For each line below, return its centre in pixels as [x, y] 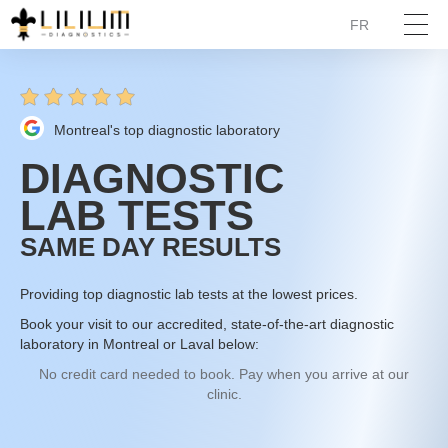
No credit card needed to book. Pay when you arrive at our [224, 374]
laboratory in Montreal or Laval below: [139, 344]
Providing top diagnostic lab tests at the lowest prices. [189, 294]
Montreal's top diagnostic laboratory [167, 129]
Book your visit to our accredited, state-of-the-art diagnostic [207, 324]
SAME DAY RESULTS [150, 247]
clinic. [224, 394]
